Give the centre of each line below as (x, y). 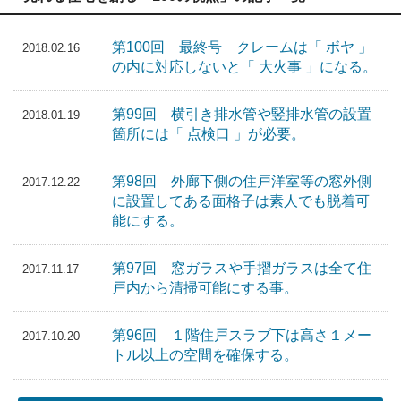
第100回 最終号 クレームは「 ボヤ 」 (242, 47)
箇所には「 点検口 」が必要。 (209, 134)
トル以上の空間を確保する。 (205, 355)
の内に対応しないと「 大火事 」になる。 (244, 67)
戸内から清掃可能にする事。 (205, 288)
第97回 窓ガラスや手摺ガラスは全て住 (242, 269)
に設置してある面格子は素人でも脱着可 (241, 201)
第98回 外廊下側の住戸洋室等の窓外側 (242, 182)
